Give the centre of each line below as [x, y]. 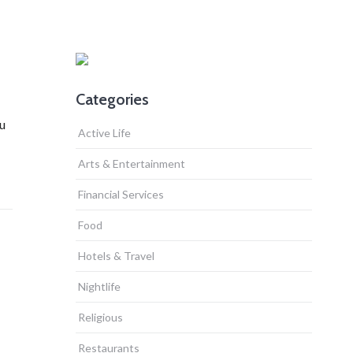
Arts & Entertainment [132, 163]
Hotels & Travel [116, 256]
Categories [112, 99]
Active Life [104, 133]
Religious [100, 317]
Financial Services [121, 194]
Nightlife [99, 286]
